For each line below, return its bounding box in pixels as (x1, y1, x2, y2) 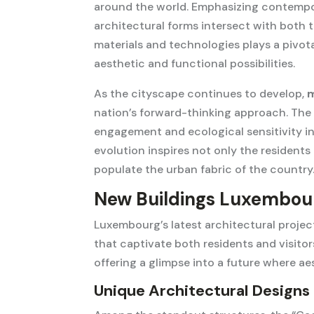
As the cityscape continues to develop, (94, 86, 308, 102)
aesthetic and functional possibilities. (94, 56, 296, 71)
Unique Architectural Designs (94, 280, 310, 301)
